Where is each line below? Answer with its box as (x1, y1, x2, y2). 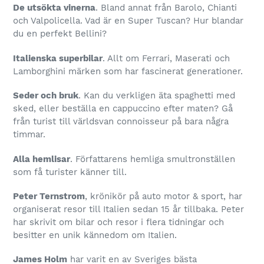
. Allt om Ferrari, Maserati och (103, 52, 230, 64)
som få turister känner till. (13, 166, 127, 177)
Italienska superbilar (13, 52, 103, 64)
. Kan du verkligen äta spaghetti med (78, 90, 235, 101)
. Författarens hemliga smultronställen (70, 153, 235, 164)
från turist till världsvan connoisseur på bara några (13, 116, 229, 127)
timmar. (13, 129, 45, 140)
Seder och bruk (13, 90, 78, 101)
